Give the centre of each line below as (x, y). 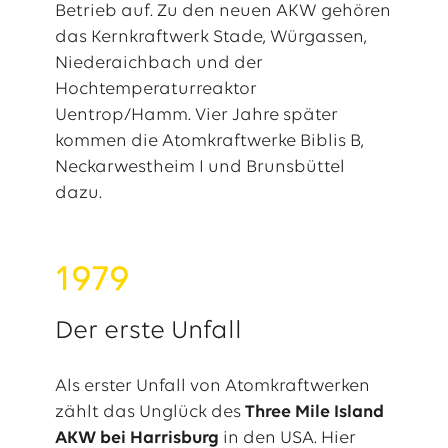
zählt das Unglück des (149, 412)
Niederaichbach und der (158, 63)
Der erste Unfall (148, 331)
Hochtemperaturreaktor (155, 89)
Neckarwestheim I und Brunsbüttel (199, 167)
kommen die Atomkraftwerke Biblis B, (209, 141)
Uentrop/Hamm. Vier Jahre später (196, 115)
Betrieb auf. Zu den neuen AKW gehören (222, 11)
